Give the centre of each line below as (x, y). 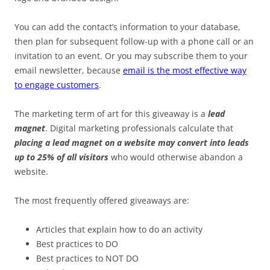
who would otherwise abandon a (176, 157)
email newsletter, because (69, 70)
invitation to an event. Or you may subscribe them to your (131, 56)
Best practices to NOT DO (87, 258)
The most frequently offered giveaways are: (102, 200)
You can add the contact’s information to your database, (127, 27)
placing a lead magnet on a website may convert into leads (132, 143)
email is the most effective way (185, 70)
